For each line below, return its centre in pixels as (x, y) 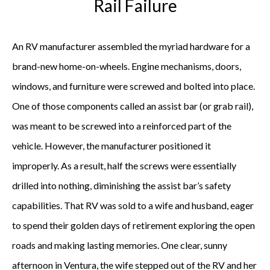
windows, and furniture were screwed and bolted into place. (133, 86)
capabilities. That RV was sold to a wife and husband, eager (133, 205)
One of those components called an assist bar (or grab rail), (133, 106)
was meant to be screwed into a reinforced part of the (122, 126)
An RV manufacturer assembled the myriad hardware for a (131, 46)
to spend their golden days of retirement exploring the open (133, 225)
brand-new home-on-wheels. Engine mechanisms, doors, (127, 66)
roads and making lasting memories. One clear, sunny (120, 245)
